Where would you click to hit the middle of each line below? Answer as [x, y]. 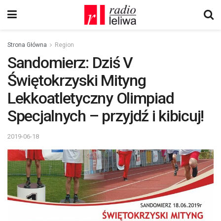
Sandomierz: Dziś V [70, 63]
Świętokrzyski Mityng [77, 80]
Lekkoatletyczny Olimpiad [91, 98]
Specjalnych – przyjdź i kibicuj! [106, 116]
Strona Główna [27, 45]
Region [64, 45]
